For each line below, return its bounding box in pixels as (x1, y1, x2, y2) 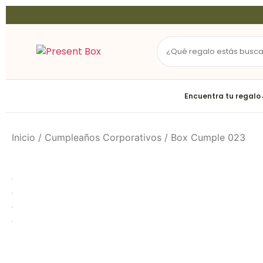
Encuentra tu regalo (184, 90, 261, 101)
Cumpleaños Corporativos (45, 131, 161, 143)
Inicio (12, 131, 35, 143)
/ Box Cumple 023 (161, 131, 245, 143)
